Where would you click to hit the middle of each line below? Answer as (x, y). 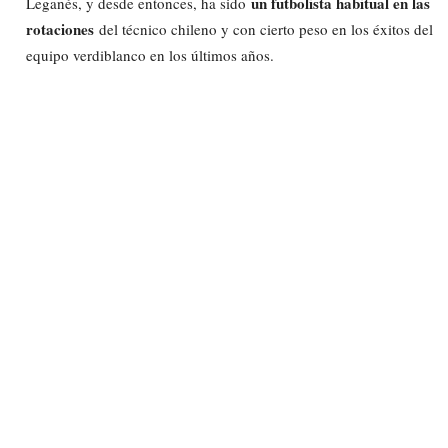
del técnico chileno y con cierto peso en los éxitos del (263, 28)
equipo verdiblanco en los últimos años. (150, 54)
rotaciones (60, 28)
